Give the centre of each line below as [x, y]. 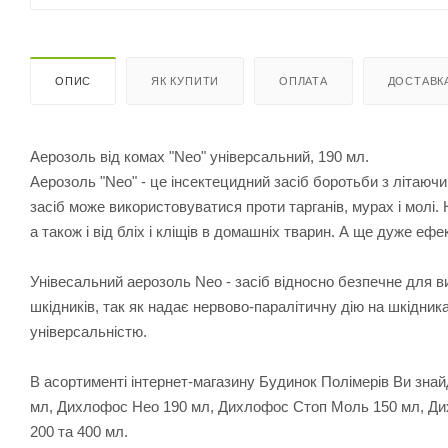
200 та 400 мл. [79, 431]
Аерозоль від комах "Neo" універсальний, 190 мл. [199, 156]
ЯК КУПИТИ [185, 80]
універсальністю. [88, 331]
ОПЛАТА [303, 80]
